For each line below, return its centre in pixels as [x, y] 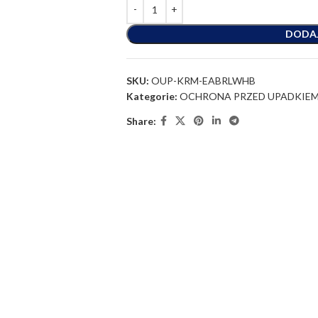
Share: [141, 121]
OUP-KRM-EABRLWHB [203, 81]
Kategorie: [152, 96]
